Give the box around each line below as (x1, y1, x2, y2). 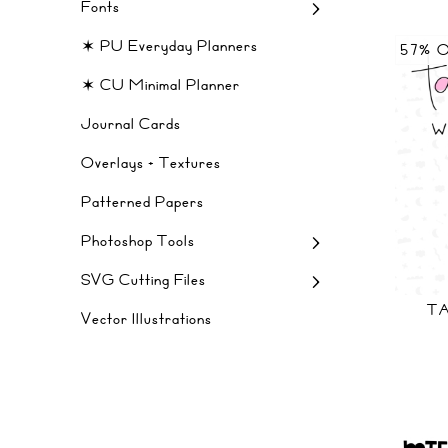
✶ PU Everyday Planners (81, 34, 258, 58)
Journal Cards (81, 112, 181, 136)
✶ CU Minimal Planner (81, 73, 240, 97)
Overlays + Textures (81, 151, 221, 175)
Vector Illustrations (81, 307, 212, 331)
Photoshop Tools (81, 229, 195, 253)
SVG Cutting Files (81, 268, 206, 292)
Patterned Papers (81, 190, 204, 214)
